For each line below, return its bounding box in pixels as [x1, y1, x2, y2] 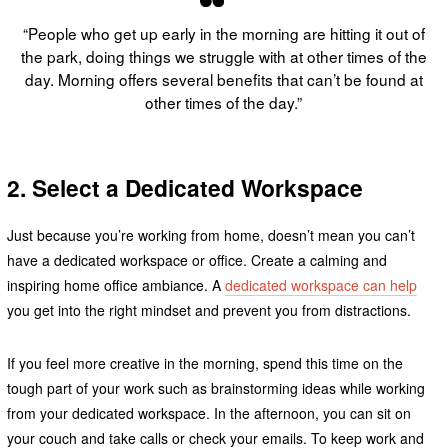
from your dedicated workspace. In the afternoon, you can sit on [6, 402, 411, 423]
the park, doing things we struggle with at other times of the [20, 44, 427, 67]
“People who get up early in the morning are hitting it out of [22, 21, 425, 44]
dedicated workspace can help [224, 274, 417, 295]
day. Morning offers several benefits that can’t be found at [24, 67, 423, 90]
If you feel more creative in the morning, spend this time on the [6, 352, 403, 373]
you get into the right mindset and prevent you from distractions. [6, 299, 415, 320]
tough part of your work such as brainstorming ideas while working [6, 377, 425, 398]
